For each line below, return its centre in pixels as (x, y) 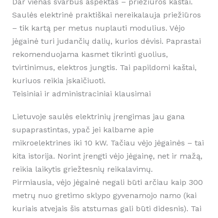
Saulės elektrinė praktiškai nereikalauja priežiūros (106, 15)
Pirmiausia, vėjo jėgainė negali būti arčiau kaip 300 (107, 182)
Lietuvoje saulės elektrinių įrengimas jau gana (98, 117)
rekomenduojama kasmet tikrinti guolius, (90, 54)
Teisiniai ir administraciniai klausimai (81, 94)
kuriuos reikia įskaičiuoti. (59, 81)
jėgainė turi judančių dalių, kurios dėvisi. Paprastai (106, 41)
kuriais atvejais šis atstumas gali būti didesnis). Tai (107, 209)
